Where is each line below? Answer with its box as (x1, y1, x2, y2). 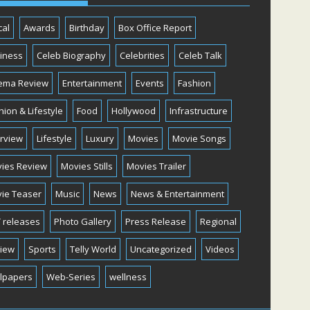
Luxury (85, 131, 114, 145)
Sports (28, 242, 56, 255)
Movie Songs (172, 131, 226, 145)
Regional (199, 215, 237, 228)
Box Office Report (118, 21, 192, 34)
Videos (205, 242, 235, 255)
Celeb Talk (178, 48, 222, 62)
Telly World (69, 242, 116, 255)
